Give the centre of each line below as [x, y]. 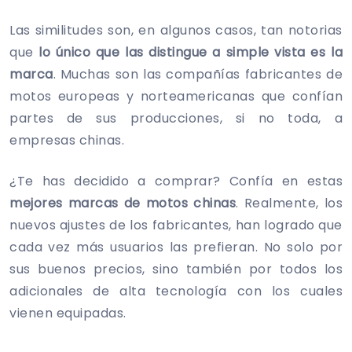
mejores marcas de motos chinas [123, 203]
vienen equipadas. [68, 313]
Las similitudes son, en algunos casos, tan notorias [176, 30]
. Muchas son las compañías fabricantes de [198, 74]
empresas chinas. [67, 140]
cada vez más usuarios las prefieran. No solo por [176, 247]
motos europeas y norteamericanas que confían [176, 96]
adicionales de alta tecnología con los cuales [176, 291]
